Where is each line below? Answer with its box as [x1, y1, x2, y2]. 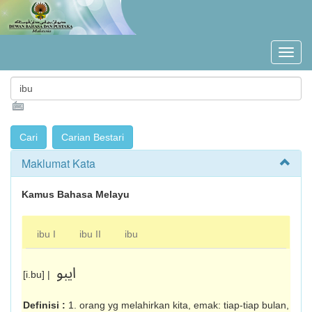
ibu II [79, 228, 101, 240]
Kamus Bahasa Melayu [22, 189, 130, 200]
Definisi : [23, 299, 68, 311]
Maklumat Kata [22, 155, 95, 171]
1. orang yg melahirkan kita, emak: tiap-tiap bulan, [68, 299, 289, 311]
